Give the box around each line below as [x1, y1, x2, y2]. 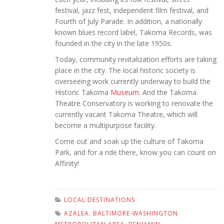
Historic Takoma [55, 87, 110, 97]
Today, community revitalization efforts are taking [55, 54, 216, 64]
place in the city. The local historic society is [55, 65, 195, 75]
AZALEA [64, 209, 89, 218]
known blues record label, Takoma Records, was [55, 27, 212, 37]
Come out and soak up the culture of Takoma [55, 136, 203, 146]
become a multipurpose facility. [55, 120, 156, 130]
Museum [110, 87, 139, 97]
